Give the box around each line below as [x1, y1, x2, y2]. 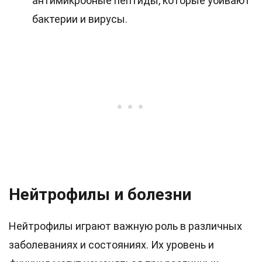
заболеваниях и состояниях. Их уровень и [9, 239, 214, 251]
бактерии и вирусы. [32, 13, 127, 25]
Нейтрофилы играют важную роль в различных [9, 220, 242, 232]
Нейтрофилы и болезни [9, 185, 191, 204]
